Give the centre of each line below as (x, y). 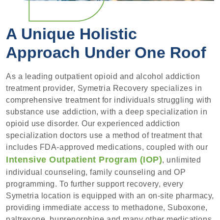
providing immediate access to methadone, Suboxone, (107, 208)
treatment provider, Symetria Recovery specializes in (104, 88)
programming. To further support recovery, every (95, 184)
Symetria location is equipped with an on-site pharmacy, (110, 196)
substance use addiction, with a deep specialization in (107, 112)
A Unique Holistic (71, 34)
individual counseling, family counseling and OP (96, 172)
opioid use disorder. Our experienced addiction (93, 124)
